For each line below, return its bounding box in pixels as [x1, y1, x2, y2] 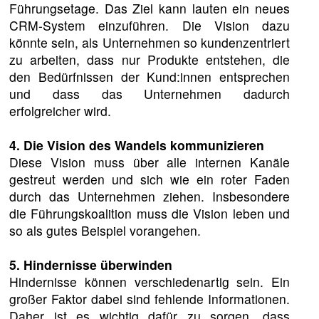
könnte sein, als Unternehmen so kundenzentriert [9, 33, 290, 52]
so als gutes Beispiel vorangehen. [9, 221, 202, 240]
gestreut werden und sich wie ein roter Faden [9, 170, 290, 189]
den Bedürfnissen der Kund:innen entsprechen [9, 68, 290, 86]
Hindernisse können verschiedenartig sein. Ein [9, 273, 290, 291]
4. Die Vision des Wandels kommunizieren [9, 136, 265, 155]
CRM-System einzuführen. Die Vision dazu [9, 16, 290, 35]
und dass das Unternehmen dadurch [9, 85, 290, 103]
